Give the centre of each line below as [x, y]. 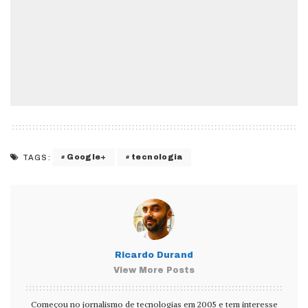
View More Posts [154, 270]
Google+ [87, 157]
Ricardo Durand [154, 255]
